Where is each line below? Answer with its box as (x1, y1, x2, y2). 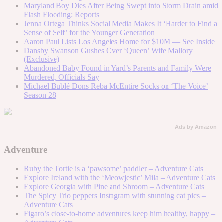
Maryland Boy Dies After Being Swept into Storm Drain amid (24, 1, 218, 10)
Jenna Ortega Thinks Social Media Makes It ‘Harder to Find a (24, 19, 217, 28)
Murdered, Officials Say (24, 73, 99, 82)
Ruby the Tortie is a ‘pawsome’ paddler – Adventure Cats (24, 164, 203, 173)
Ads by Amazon (175, 124, 217, 130)
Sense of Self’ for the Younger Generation (24, 28, 155, 37)
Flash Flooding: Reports (24, 10, 99, 19)
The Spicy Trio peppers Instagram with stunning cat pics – (24, 191, 206, 200)
